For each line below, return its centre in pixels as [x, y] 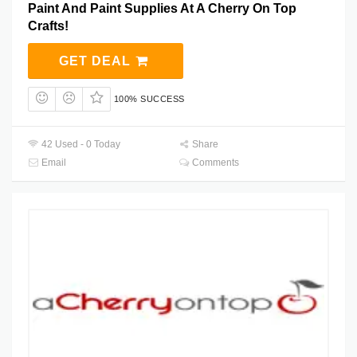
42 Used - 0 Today [80, 145]
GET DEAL [96, 61]
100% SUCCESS [149, 98]
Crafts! [48, 25]
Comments [215, 163]
